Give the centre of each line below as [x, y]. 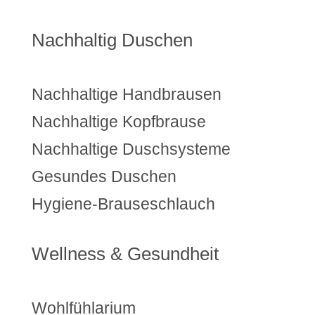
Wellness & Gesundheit [125, 253]
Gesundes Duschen [104, 176]
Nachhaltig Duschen [112, 40]
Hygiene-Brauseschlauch [123, 204]
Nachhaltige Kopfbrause [118, 121]
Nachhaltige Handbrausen [126, 94]
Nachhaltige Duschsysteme [131, 149]
